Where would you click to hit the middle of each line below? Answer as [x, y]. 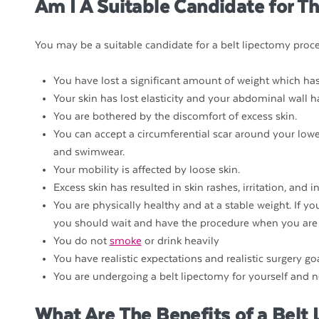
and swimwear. [89, 152]
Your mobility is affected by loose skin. [146, 170]
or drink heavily [180, 241]
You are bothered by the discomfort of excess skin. [175, 117]
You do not [81, 241]
